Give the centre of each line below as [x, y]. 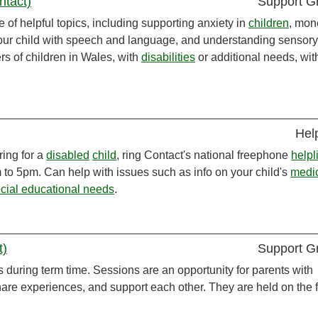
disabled [68, 155]
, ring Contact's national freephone [204, 155]
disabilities [168, 57]
